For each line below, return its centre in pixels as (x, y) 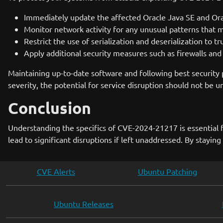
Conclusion (50, 108)
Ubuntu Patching (167, 171)
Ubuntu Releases (84, 204)
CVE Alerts (56, 171)
